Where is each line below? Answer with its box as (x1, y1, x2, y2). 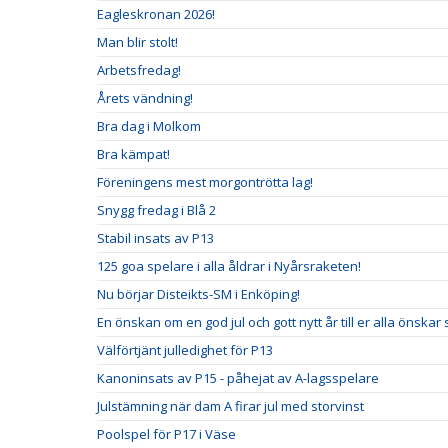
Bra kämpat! (97, 145, 170, 163)
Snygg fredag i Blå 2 (97, 201, 216, 219)
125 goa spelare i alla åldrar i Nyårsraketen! (97, 257, 361, 275)
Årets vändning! (97, 89, 193, 107)
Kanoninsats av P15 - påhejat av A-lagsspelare (97, 369, 379, 387)
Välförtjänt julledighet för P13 (97, 341, 273, 359)
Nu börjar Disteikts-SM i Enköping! (97, 285, 300, 303)
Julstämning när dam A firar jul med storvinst (97, 397, 364, 415)
